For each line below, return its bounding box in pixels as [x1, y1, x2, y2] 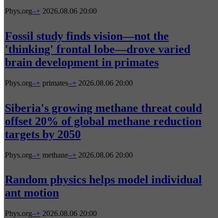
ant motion [5, 186, 59, 200]
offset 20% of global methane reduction [5, 114, 201, 127]
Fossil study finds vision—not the [5, 29, 169, 42]
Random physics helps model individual [5, 173, 202, 186]
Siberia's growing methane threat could [5, 101, 202, 114]
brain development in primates [5, 55, 159, 69]
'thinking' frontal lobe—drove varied [5, 42, 190, 55]
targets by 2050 [5, 127, 81, 141]
